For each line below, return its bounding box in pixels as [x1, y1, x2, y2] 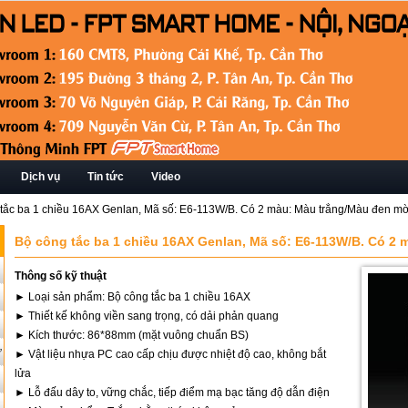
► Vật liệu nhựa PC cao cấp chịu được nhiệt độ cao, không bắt [15, 348, 326, 361]
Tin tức [87, 170, 124, 183]
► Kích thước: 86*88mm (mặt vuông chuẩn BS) [15, 329, 249, 342]
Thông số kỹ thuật [15, 270, 107, 282]
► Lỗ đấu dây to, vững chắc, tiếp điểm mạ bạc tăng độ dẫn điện [15, 386, 330, 399]
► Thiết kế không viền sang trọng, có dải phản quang [15, 310, 279, 322]
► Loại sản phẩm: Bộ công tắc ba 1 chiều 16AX [15, 291, 250, 303]
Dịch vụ [21, 170, 60, 183]
